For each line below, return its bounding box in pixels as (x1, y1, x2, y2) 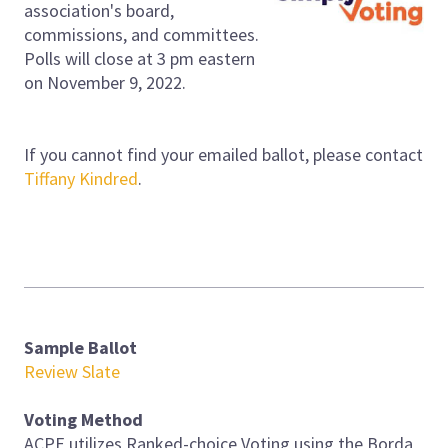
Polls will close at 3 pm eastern (24, 46, 255, 70)
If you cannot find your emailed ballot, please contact (24, 142, 423, 166)
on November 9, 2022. (24, 70, 186, 94)
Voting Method (24, 407, 143, 431)
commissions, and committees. (24, 22, 259, 46)
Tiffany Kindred (24, 166, 138, 190)
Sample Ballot (24, 335, 137, 359)
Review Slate (24, 359, 120, 383)
